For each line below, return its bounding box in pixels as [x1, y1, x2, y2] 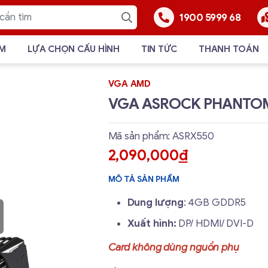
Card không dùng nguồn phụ [108, 240, 239, 254]
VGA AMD [108, 78, 151, 89]
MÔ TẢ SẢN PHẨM [108, 173, 180, 184]
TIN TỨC [141, 43, 177, 54]
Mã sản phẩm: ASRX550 [108, 129, 214, 142]
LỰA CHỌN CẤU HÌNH [28, 43, 120, 54]
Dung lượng [127, 196, 184, 209]
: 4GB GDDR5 [183, 196, 246, 209]
